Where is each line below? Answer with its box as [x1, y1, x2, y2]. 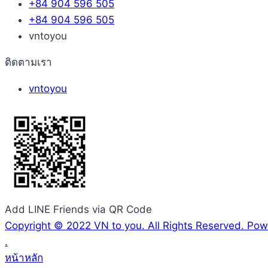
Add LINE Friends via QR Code [5, 203, 152, 215]
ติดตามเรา [5, 56, 52, 68]
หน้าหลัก [5, 251, 43, 264]
